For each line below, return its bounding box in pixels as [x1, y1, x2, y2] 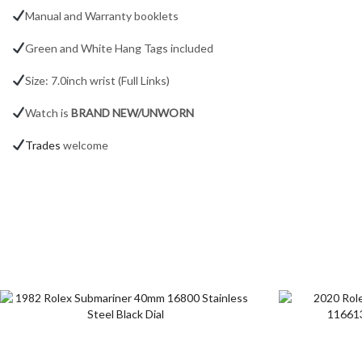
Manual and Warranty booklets [24, 9, 179, 23]
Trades [24, 138, 61, 153]
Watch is [24, 106, 71, 120]
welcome [60, 138, 108, 153]
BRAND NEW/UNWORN [70, 106, 194, 120]
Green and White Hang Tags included [24, 41, 213, 56]
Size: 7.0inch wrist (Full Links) [24, 74, 170, 88]
